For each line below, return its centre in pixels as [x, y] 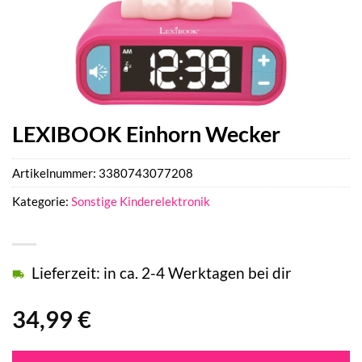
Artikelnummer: [55, 173]
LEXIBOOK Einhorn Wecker [146, 134]
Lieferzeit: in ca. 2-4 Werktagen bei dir [162, 273]
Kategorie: [42, 202]
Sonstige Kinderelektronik [141, 202]
